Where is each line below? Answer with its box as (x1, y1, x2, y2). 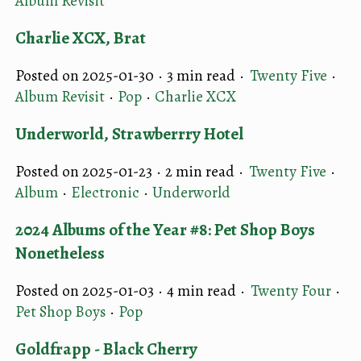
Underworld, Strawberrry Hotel (15, 122, 243, 145)
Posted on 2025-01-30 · (15, 64, 167, 86)
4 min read (167, 280, 236, 301)
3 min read (167, 64, 235, 86)
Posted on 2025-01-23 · (15, 160, 165, 182)
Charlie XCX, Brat (15, 26, 146, 49)
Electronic (71, 181, 139, 203)
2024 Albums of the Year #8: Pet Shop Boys (15, 218, 315, 241)
